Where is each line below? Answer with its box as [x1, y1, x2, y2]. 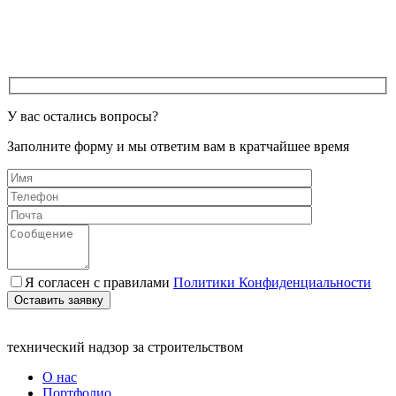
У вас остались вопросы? [7, 108, 158, 124]
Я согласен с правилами [25, 274, 173, 290]
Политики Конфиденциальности [173, 274, 371, 290]
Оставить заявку [14, 293, 103, 307]
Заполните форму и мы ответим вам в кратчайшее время [7, 138, 349, 154]
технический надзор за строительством [7, 339, 243, 354]
